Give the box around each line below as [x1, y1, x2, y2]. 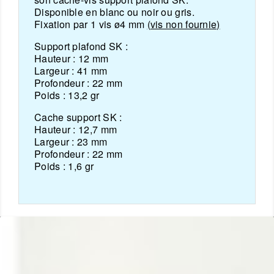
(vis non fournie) [147, 17, 220, 32]
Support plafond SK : [34, 39, 128, 54]
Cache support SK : [34, 110, 122, 125]
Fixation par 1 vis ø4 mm [34, 17, 147, 32]
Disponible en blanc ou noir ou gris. [34, 5, 194, 20]
